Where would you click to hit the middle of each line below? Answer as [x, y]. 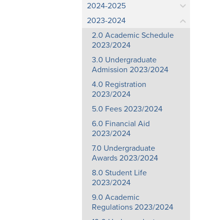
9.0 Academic [116, 197]
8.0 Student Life [119, 173]
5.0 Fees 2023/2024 [127, 109]
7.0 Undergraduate [124, 148]
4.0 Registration [119, 84]
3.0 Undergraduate [124, 60]
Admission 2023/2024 [130, 70]
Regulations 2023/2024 [133, 207]
